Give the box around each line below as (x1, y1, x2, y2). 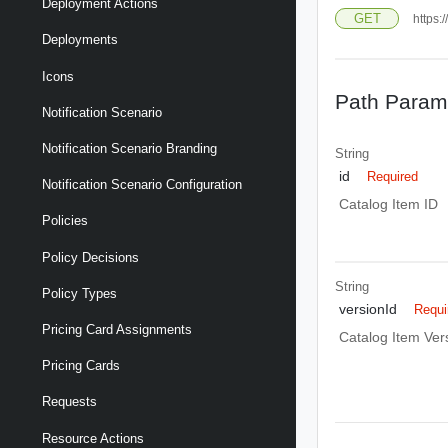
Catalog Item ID (338, 196, 438, 212)
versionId (338, 301, 397, 317)
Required (367, 169, 419, 184)
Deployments (42, 32, 118, 48)
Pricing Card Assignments (42, 321, 192, 337)
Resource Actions (42, 430, 144, 446)
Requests (42, 394, 97, 410)
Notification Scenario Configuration (42, 177, 242, 193)
